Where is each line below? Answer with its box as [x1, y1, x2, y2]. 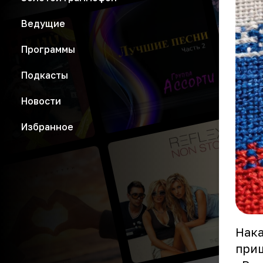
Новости [21, 95, 61, 107]
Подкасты [21, 69, 68, 81]
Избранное [21, 121, 73, 133]
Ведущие [21, 18, 65, 29]
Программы [21, 43, 75, 55]
